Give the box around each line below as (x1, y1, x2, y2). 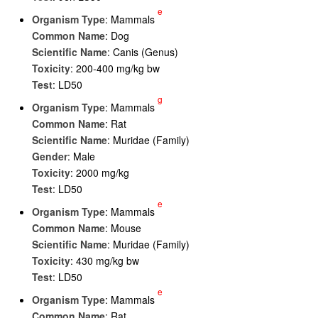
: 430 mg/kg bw (70, 253, 139, 268)
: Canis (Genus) (107, 45, 178, 59)
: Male (67, 149, 95, 163)
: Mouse (105, 221, 141, 235)
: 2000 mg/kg (70, 165, 129, 180)
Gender (32, 149, 67, 163)
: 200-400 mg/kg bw (70, 61, 160, 75)
